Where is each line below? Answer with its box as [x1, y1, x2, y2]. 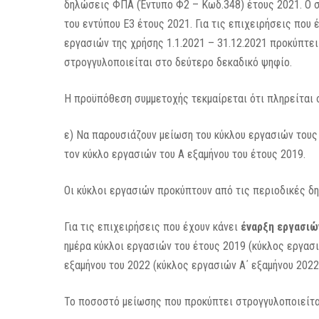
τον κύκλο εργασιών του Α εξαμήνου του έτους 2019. [64, 147, 306, 161]
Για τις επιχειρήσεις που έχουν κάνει [64, 220, 241, 234]
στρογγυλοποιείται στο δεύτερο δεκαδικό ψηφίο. [64, 56, 293, 69]
